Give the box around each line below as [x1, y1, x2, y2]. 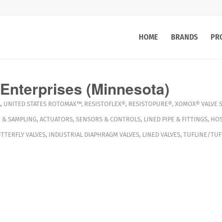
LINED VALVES [142, 131, 180, 138]
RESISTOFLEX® [84, 100, 125, 108]
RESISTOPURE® [128, 100, 172, 108]
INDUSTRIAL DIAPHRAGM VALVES [48, 131, 139, 138]
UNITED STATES [3, 100, 47, 108]
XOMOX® [174, 100, 200, 108]
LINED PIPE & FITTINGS [143, 115, 208, 123]
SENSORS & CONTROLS [75, 115, 141, 123]
